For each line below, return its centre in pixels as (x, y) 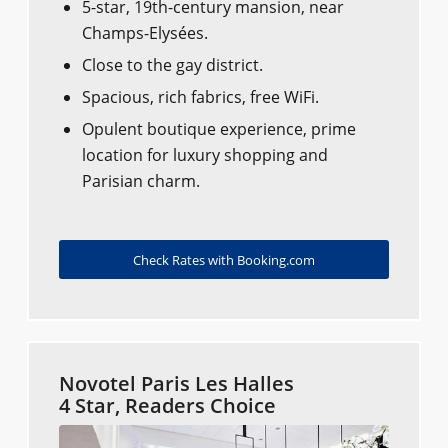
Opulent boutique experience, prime (218, 128)
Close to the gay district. (172, 64)
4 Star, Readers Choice (167, 405)
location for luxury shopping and (204, 154)
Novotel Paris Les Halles (176, 383)
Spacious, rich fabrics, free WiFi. (200, 96)
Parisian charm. (140, 180)
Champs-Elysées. (144, 32)
